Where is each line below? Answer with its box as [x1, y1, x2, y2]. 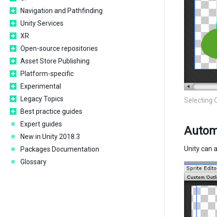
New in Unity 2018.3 [20, 133, 80, 140]
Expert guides [20, 120, 62, 128]
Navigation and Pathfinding [20, 7, 103, 15]
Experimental [20, 82, 61, 90]
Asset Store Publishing [20, 57, 90, 65]
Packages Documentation [20, 145, 99, 153]
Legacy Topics [20, 95, 63, 103]
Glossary [20, 158, 46, 166]
